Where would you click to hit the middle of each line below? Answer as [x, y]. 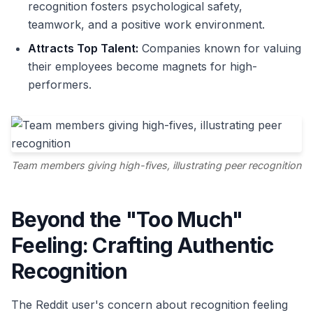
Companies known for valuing [220, 48]
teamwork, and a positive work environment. [146, 24]
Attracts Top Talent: [83, 48]
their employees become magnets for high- [143, 66]
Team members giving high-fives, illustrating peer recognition [156, 166]
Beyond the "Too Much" [127, 220]
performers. [60, 85]
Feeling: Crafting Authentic [142, 246]
